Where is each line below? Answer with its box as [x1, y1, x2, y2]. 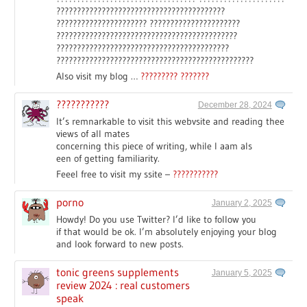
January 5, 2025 [211, 267, 272, 278]
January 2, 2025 [211, 197, 272, 208]
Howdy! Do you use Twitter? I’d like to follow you [56, 212, 257, 225]
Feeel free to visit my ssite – [56, 167, 173, 180]
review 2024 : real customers [56, 278, 191, 292]
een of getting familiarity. [56, 151, 160, 164]
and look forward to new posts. [56, 237, 184, 250]
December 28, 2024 [197, 99, 272, 110]
